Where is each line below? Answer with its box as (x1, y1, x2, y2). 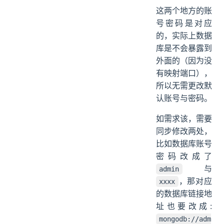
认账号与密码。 (156, 92, 212, 103)
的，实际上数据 (156, 30, 212, 40)
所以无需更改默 (156, 80, 212, 90)
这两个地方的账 (156, 5, 212, 15)
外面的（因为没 (156, 55, 212, 65)
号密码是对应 (156, 17, 212, 28)
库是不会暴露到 (156, 42, 212, 53)
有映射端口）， (156, 67, 212, 78)
